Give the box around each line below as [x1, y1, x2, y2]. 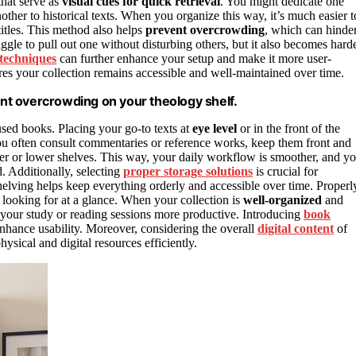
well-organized [243, 193, 322, 207]
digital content [257, 222, 334, 236]
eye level [192, 122, 237, 136]
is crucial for [253, 164, 318, 179]
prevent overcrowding [145, 23, 265, 37]
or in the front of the [237, 122, 340, 136]
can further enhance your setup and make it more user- [56, 52, 331, 66]
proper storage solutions [123, 164, 253, 179]
